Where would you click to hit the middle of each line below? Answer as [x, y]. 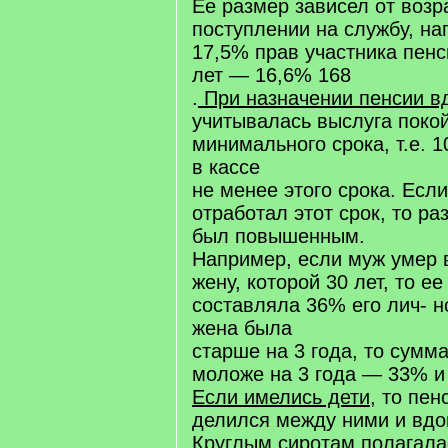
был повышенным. [278, 236]
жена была [242, 328]
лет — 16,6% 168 [271, 75]
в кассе [226, 167]
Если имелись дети [281, 397]
